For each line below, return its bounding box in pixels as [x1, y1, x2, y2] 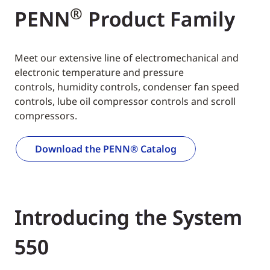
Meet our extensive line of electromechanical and [14, 51, 239, 64]
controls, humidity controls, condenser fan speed [14, 80, 239, 93]
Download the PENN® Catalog [35, 142, 177, 155]
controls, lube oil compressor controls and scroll [14, 95, 236, 108]
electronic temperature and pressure [14, 66, 184, 79]
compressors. [14, 109, 77, 122]
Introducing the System [14, 204, 242, 231]
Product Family [83, 5, 235, 33]
